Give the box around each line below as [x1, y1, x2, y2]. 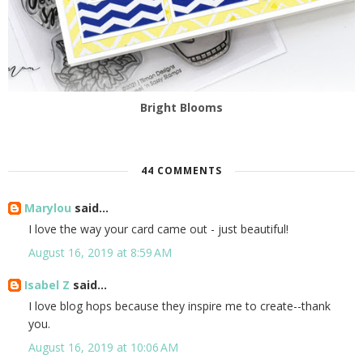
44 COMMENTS [141, 164, 222, 178]
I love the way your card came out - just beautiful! [28, 221, 288, 237]
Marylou [24, 200, 71, 216]
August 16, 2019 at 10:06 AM [28, 340, 178, 356]
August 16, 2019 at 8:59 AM [28, 245, 172, 261]
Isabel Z [24, 277, 70, 293]
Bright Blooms [140, 100, 223, 116]
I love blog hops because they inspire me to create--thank [28, 298, 331, 314]
